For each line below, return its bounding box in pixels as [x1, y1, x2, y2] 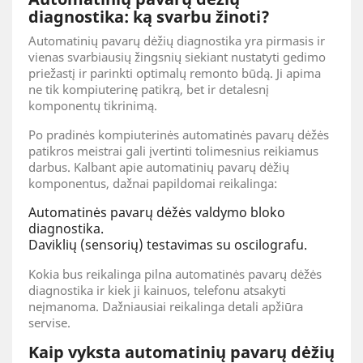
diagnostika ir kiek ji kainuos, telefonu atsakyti [28, 282, 286, 298]
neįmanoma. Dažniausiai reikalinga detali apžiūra [28, 298, 303, 314]
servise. [28, 314, 70, 331]
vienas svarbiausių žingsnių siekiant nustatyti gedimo [28, 49, 326, 65]
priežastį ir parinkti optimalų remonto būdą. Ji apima [28, 65, 321, 81]
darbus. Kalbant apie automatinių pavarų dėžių [28, 159, 289, 175]
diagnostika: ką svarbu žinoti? [28, 6, 270, 28]
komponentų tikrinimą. [28, 97, 157, 113]
